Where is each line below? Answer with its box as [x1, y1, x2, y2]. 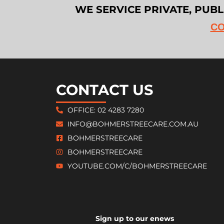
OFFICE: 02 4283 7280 [67, 105, 144, 114]
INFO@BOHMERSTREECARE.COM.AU [67, 119, 198, 128]
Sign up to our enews [95, 214, 174, 223]
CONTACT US [56, 81, 153, 98]
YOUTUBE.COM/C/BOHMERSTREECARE [67, 161, 207, 170]
